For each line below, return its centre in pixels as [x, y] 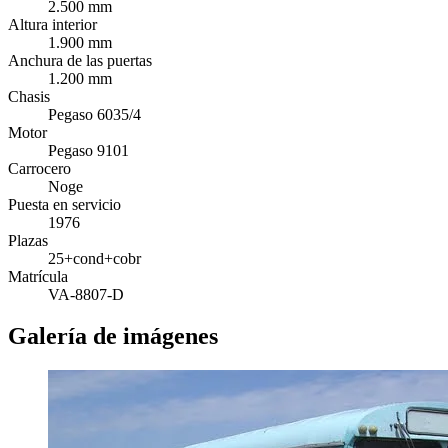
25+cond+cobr [94, 258]
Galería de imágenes [113, 336]
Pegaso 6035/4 [94, 114]
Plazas [28, 240]
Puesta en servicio [64, 204]
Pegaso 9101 [88, 150]
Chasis [29, 96]
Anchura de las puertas [80, 60]
